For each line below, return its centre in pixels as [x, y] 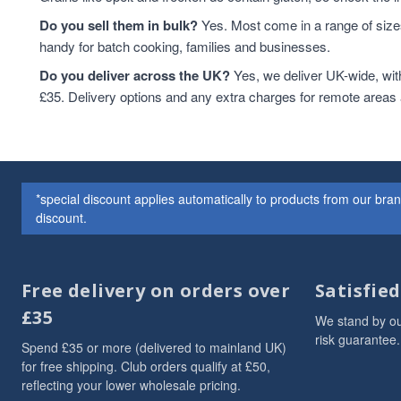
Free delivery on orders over [156, 290]
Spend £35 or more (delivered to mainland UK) [154, 347]
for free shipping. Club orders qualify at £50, [146, 366]
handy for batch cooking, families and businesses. [185, 46]
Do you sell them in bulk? [119, 25]
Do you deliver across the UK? [135, 75]
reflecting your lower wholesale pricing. [131, 385]
